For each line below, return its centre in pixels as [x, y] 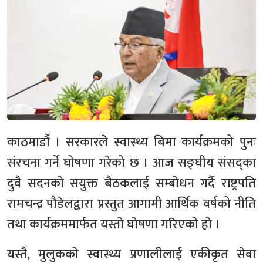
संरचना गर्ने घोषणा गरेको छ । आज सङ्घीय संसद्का [131, 163]
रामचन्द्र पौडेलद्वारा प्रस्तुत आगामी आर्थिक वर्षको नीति [131, 204]
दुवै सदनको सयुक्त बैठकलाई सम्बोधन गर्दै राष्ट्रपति [131, 183]
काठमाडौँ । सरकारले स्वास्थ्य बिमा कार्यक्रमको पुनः [131, 142]
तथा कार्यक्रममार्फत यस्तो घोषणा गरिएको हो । [114, 224]
